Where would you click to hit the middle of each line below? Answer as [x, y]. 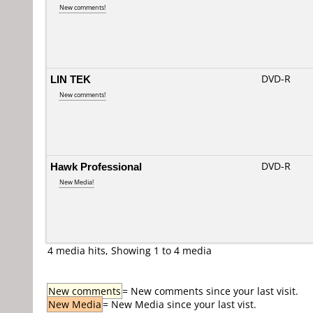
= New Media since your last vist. [180, 304]
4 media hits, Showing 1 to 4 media [130, 250]
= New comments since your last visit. [210, 291]
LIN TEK [71, 79]
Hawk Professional [96, 166]
